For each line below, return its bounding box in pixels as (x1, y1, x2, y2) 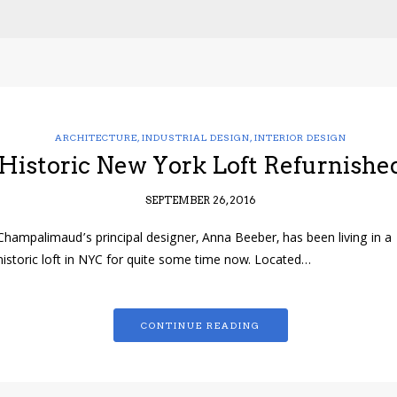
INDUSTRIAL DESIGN (141, 132, 250, 144)
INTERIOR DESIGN (253, 132, 346, 144)
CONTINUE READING (140, 320, 261, 331)
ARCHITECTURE (54, 132, 137, 144)
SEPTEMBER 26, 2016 (144, 193, 256, 207)
